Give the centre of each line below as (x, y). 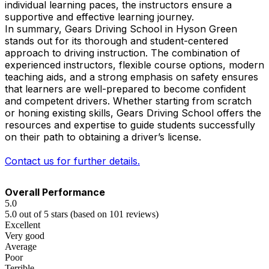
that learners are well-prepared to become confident (125, 89)
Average (21, 247)
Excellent (23, 225)
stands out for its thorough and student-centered (116, 41)
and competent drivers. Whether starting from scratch (128, 101)
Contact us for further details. (72, 161)
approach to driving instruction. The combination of (122, 53)
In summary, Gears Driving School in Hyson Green (121, 29)
